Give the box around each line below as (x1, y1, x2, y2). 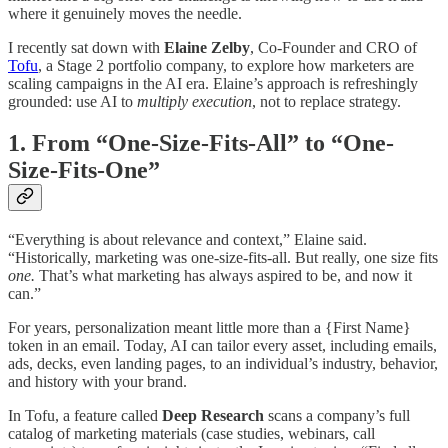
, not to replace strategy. (252, 92, 401, 110)
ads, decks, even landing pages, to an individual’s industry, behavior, (8, 355, 438, 373)
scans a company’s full (264, 407, 410, 425)
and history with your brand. (8, 373, 187, 391)
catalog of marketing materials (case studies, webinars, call (8, 425, 375, 443)
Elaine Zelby (164, 38, 250, 56)
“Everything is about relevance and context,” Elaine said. (8, 231, 367, 249)
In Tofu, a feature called (8, 407, 162, 425)
